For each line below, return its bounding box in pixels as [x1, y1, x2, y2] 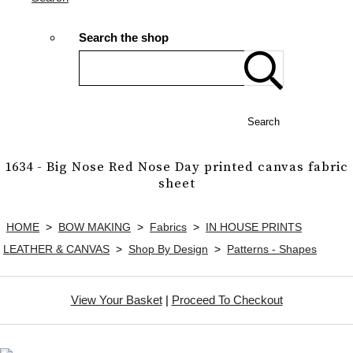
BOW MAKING [58, 220, 131, 233]
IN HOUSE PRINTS [206, 220, 302, 233]
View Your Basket [70, 292, 162, 307]
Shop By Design [128, 242, 208, 255]
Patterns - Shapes [227, 242, 317, 255]
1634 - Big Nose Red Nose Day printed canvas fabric [5, 158, 348, 176]
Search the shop [79, 31, 169, 45]
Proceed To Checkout [171, 292, 283, 307]
